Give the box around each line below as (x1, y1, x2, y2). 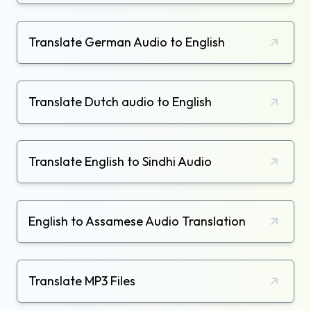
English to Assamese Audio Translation (28, 213, 246, 230)
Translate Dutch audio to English (28, 94, 212, 110)
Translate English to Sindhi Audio (28, 153, 212, 170)
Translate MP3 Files (28, 273, 135, 289)
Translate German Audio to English (28, 34, 225, 51)
